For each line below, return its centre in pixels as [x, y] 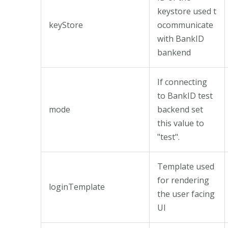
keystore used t [187, 11]
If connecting [182, 82]
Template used [186, 166]
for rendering [183, 180]
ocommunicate [185, 25]
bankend [174, 52]
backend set [180, 109]
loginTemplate [77, 187]
